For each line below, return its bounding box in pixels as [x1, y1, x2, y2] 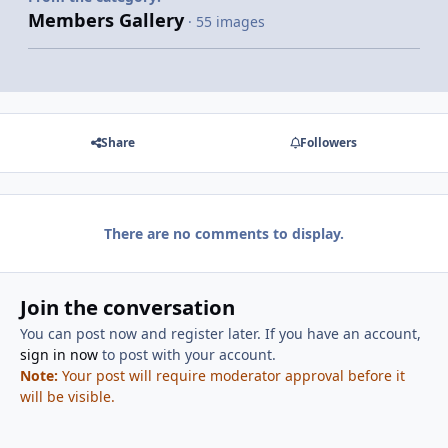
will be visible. [19, 387, 115, 407]
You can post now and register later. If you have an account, [19, 324, 421, 344]
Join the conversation [19, 293, 235, 322]
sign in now [19, 345, 98, 365]
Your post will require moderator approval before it [57, 366, 405, 386]
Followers [299, 134, 357, 152]
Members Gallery [28, 7, 184, 32]
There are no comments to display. [104, 223, 344, 243]
